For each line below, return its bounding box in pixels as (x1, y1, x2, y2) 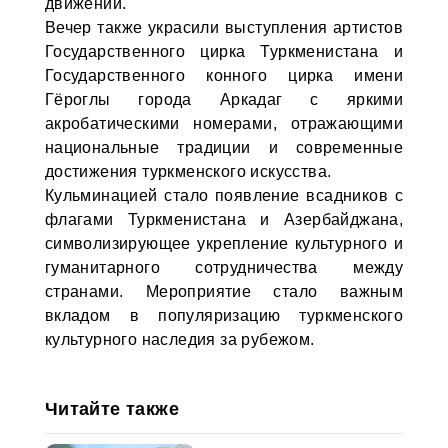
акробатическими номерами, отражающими (44, 115, 404, 132)
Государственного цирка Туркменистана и (44, 43, 404, 60)
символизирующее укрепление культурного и (44, 235, 404, 252)
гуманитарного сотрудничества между (44, 259, 404, 276)
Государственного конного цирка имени (44, 67, 404, 84)
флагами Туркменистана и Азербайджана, (44, 211, 404, 228)
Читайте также (44, 399, 179, 419)
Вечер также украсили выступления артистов (44, 19, 404, 36)
